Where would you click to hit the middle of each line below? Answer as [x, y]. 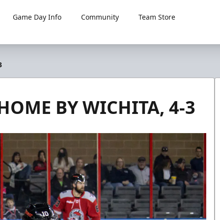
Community [100, 17]
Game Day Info [37, 17]
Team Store [157, 17]
